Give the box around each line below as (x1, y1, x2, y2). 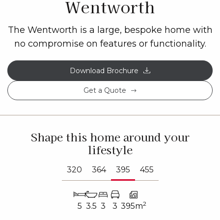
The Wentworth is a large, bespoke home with (7, 24, 213, 35)
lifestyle (87, 141, 133, 157)
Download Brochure (70, 66, 138, 75)
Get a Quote (83, 85, 126, 95)
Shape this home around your (30, 128, 190, 144)
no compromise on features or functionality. (14, 38, 206, 49)
